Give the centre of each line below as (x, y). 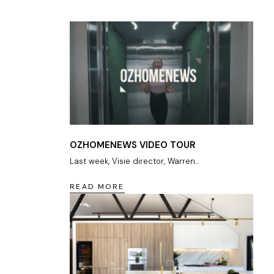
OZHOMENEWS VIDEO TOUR (133, 145)
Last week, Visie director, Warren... (134, 161)
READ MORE (97, 187)
